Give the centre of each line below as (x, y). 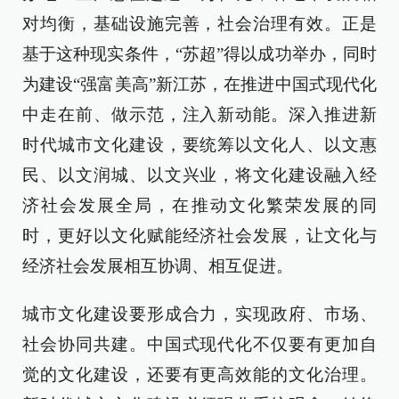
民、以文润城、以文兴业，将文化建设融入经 (199, 175)
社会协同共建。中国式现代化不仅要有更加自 (199, 344)
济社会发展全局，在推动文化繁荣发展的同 (199, 205)
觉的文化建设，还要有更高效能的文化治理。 (199, 374)
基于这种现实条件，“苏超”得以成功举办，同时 (199, 53)
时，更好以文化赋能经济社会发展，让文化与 (199, 235)
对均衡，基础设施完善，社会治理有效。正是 (199, 23)
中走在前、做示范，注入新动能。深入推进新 (199, 114)
